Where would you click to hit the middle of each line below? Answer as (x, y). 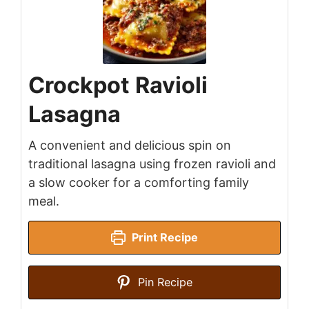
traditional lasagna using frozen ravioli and (152, 164)
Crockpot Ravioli (118, 86)
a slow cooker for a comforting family (139, 183)
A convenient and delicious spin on (130, 146)
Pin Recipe (164, 282)
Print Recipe (164, 238)
